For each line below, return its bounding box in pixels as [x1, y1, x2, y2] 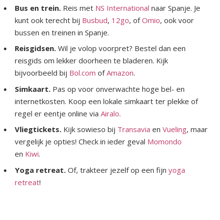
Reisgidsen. [15, 43, 56, 54]
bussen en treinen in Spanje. [15, 27, 109, 37]
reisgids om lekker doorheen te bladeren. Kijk [15, 55, 168, 66]
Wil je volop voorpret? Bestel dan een [56, 43, 186, 54]
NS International [95, 2, 149, 13]
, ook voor [160, 15, 194, 25]
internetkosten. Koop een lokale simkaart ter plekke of [15, 96, 198, 106]
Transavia [117, 124, 150, 135]
